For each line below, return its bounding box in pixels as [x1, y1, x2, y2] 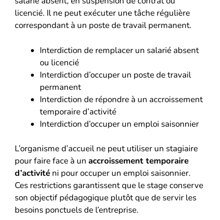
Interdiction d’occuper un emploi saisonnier [40, 118, 199, 130]
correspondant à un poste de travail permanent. [15, 20, 192, 31]
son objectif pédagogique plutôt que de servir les [15, 192, 196, 203]
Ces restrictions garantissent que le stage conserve [15, 180, 203, 191]
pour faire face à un [15, 155, 88, 166]
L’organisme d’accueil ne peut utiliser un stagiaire [15, 143, 198, 154]
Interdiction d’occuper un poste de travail [40, 69, 191, 81]
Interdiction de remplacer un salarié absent [40, 44, 199, 56]
